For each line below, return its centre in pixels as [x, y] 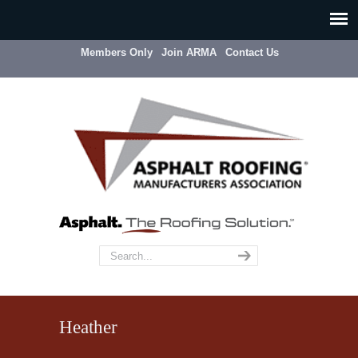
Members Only [116, 52]
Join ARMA [189, 52]
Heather [88, 327]
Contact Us [253, 52]
